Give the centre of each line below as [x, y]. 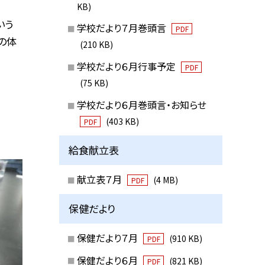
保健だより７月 [108, 237]
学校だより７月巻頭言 [122, 28]
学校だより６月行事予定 [127, 67]
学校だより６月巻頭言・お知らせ [141, 104]
